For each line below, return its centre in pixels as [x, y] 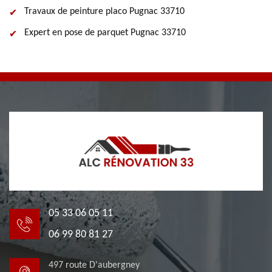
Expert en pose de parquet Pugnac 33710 [105, 33]
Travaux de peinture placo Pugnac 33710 [104, 12]
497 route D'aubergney [94, 265]
